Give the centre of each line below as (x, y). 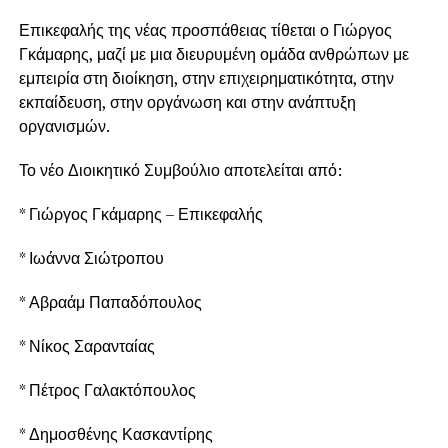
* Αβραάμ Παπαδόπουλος (110, 302)
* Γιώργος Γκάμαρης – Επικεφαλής (140, 214)
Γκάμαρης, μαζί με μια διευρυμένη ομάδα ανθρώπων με (213, 54)
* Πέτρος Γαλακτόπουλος (107, 390)
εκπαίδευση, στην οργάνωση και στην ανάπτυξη (187, 102)
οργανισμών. (64, 126)
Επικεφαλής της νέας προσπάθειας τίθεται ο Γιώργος (205, 30)
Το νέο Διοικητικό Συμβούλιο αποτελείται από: (180, 170)
